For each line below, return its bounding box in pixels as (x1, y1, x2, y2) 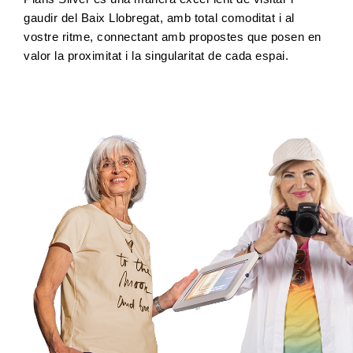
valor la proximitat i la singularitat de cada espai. (24, 49, 288, 62)
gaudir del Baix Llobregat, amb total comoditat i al (24, 11, 295, 24)
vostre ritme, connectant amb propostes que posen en (24, 30, 321, 43)
